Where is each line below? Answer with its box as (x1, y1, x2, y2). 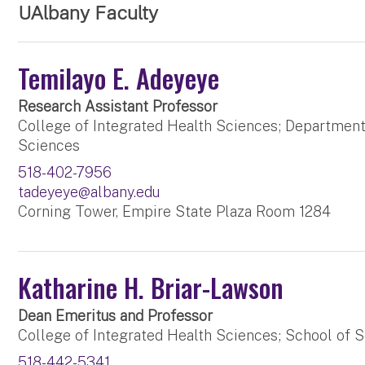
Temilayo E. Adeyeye (18, 59, 220, 98)
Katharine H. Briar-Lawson (18, 268, 284, 307)
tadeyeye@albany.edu (18, 183, 161, 201)
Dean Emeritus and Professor (18, 307, 213, 325)
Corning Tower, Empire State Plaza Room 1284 (18, 203, 332, 221)
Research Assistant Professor (18, 98, 218, 116)
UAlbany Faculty (18, 2, 159, 24)
